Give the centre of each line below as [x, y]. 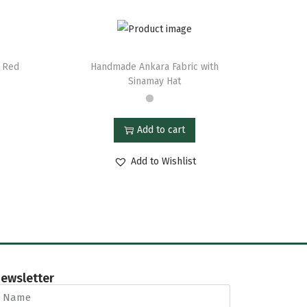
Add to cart [161, 130]
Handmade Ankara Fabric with [155, 66]
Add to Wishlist [163, 161]
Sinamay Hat [155, 81]
